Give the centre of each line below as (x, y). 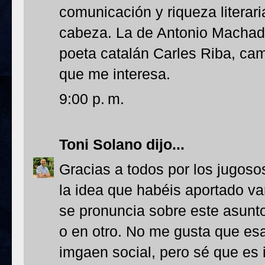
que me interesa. (115, 74)
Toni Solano (101, 144)
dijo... (163, 144)
